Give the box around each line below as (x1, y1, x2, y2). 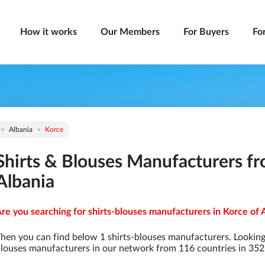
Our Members (101, 27, 160, 37)
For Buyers (183, 27, 229, 37)
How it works (20, 27, 77, 37)
